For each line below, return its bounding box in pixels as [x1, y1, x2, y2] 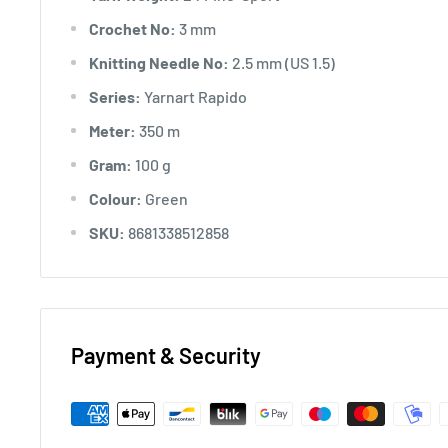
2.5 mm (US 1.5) [229, 52, 335, 72]
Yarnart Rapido [141, 86, 247, 106]
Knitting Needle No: [89, 52, 229, 72]
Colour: [89, 188, 142, 208]
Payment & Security [71, 341, 261, 368]
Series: [89, 86, 141, 106]
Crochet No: [89, 18, 176, 38]
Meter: [89, 120, 136, 140]
